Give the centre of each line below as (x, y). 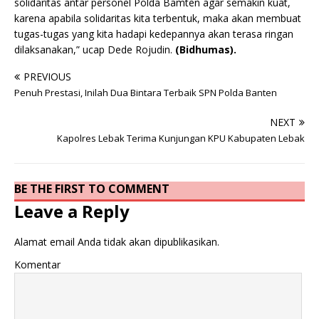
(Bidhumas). (206, 50)
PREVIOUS (47, 77)
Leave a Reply (72, 211)
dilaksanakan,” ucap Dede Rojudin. (95, 50)
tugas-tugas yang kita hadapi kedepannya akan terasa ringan (154, 34)
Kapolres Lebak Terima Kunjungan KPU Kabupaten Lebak (181, 138)
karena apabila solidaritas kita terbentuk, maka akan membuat (158, 19)
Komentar (37, 264)
